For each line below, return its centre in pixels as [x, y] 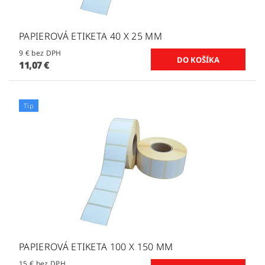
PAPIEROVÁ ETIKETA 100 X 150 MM [96, 246]
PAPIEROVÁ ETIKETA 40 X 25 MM [91, 36]
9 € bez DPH [46, 53]
